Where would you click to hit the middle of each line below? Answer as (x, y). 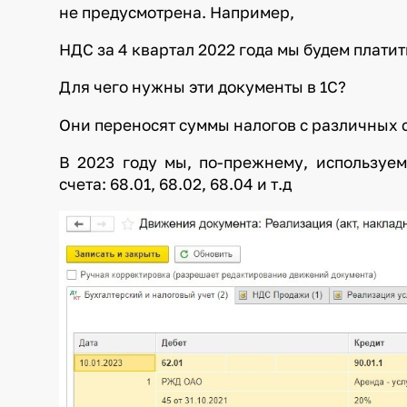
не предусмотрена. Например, (177, 12)
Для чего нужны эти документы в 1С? (203, 87)
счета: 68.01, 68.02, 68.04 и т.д (176, 184)
